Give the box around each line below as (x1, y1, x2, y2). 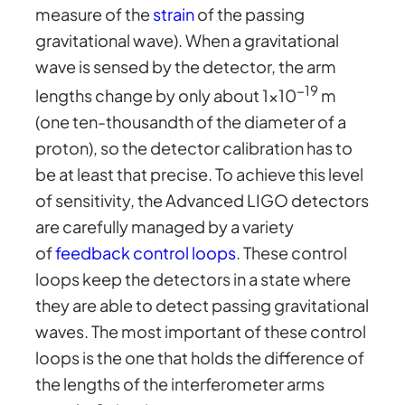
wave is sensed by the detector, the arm (35, 56, 337, 78)
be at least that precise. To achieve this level (35, 164, 364, 185)
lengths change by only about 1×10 (35, 85, 297, 107)
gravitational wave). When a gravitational (35, 30, 340, 52)
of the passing (194, 4, 306, 25)
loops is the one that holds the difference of (35, 347, 365, 369)
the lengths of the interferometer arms (35, 373, 325, 395)
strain (153, 4, 195, 25)
